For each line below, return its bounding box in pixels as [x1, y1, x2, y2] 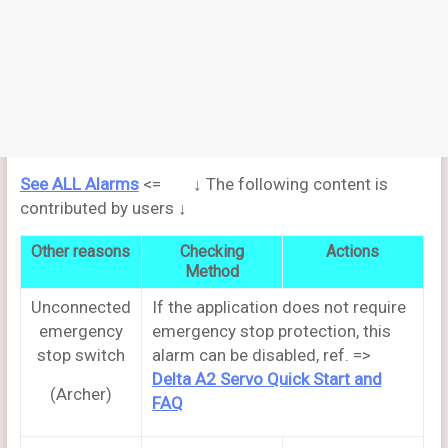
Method [184, 262, 239, 281]
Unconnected [30, 297, 131, 317]
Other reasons [31, 242, 131, 261]
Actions [326, 242, 380, 261]
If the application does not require [151, 297, 406, 317]
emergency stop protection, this [151, 321, 391, 341]
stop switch [36, 345, 125, 365]
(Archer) [49, 384, 112, 404]
